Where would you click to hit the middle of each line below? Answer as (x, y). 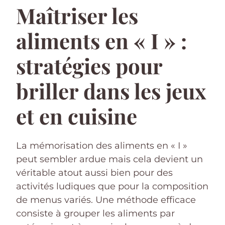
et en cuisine (77, 116)
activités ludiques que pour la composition (112, 186)
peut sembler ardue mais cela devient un (109, 159)
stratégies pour (89, 66)
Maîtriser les (77, 15)
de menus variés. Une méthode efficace (106, 200)
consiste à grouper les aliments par (95, 213)
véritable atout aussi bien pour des (94, 173)
